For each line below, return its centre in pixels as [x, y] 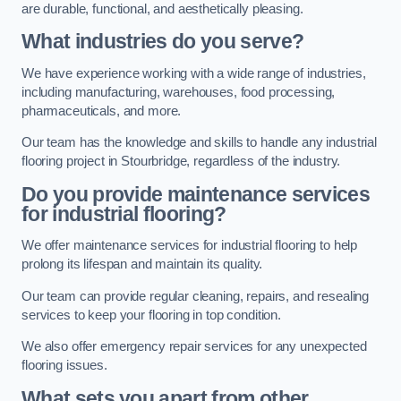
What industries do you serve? [163, 42]
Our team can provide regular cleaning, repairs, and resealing [196, 296]
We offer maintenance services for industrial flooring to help [190, 246]
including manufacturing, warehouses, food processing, [179, 92]
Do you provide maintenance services [196, 194]
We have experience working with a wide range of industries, [194, 73]
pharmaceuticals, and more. [102, 111]
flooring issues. [64, 366]
